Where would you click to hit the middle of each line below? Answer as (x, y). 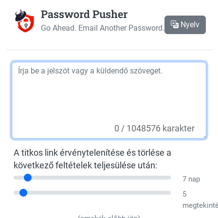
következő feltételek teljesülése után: (85, 165)
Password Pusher (84, 14)
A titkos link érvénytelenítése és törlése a (92, 153)
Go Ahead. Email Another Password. (102, 28)
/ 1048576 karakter (158, 128)
